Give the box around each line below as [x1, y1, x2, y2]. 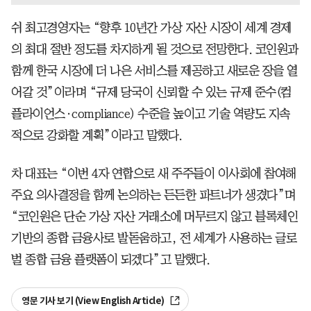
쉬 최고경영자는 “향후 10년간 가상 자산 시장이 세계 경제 [11, 21, 292, 34]
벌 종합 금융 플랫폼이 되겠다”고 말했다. [11, 253, 210, 266]
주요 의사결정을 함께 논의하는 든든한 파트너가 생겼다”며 [11, 188, 296, 201]
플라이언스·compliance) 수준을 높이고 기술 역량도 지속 [11, 107, 290, 120]
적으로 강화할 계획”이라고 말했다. [11, 128, 183, 142]
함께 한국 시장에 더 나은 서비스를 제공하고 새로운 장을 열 [11, 64, 298, 77]
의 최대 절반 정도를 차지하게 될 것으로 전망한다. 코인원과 [11, 42, 299, 56]
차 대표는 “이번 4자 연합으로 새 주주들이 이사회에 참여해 [11, 167, 296, 180]
